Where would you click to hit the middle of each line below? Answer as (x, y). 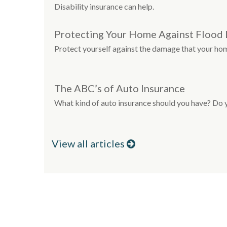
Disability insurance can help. (104, 6)
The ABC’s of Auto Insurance (120, 88)
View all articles (89, 144)
